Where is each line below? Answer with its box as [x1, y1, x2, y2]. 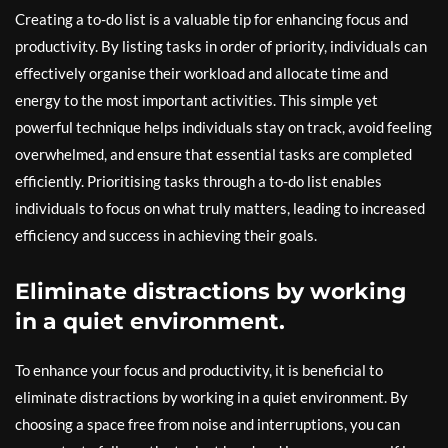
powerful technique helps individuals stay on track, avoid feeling [15, 118, 432, 136]
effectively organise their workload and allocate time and [15, 64, 388, 82]
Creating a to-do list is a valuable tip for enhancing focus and [15, 10, 408, 28]
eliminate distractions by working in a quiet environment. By [15, 388, 408, 406]
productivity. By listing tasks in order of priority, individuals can [15, 37, 427, 55]
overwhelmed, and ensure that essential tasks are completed [15, 145, 412, 163]
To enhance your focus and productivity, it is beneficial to [15, 361, 383, 379]
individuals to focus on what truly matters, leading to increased [15, 199, 425, 217]
